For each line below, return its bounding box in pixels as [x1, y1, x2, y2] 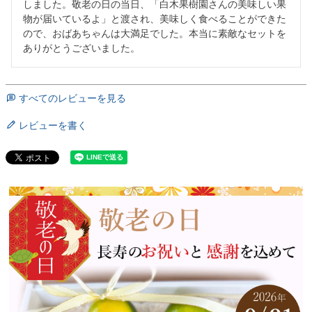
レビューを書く [19, 119, 87, 131]
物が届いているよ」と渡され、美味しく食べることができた [23, 13, 286, 24]
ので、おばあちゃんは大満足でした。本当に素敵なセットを [23, 27, 286, 39]
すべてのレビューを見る [19, 92, 126, 104]
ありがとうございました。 [23, 42, 140, 54]
